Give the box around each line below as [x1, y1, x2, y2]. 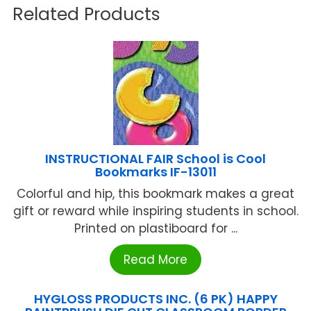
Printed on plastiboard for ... [74, 219, 237, 237]
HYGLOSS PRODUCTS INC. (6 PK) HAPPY [33, 289, 278, 308]
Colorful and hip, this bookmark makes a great [17, 185, 294, 202]
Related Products [12, 1, 160, 26]
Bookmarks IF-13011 [94, 162, 217, 180]
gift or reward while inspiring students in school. [12, 202, 299, 219]
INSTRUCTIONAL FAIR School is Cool [45, 149, 266, 167]
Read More [124, 251, 187, 268]
